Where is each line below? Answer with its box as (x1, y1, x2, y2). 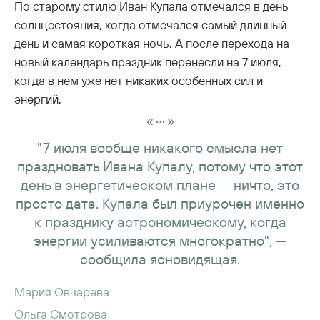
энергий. (14, 91, 61, 106)
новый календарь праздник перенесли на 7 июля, (14, 54, 281, 69)
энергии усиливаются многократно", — (34, 231, 286, 249)
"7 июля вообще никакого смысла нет (37, 138, 283, 156)
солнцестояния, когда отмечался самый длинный (14, 16, 286, 32)
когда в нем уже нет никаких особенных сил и (14, 72, 263, 88)
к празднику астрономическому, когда (34, 212, 286, 231)
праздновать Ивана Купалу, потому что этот (17, 156, 303, 175)
